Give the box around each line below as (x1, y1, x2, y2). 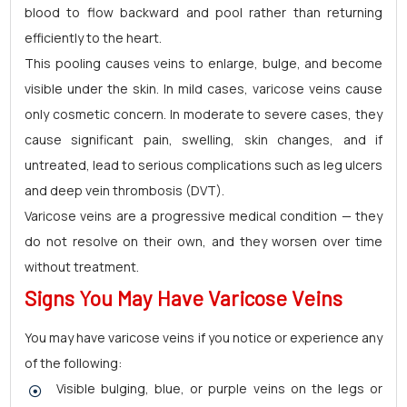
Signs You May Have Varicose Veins (25, 285, 342, 311)
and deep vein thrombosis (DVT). (25, 182, 224, 199)
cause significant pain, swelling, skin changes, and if (25, 131, 382, 148)
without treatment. (25, 258, 139, 275)
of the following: (25, 354, 122, 372)
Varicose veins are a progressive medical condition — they (25, 207, 382, 224)
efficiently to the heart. (25, 29, 162, 46)
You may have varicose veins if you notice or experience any (25, 329, 382, 346)
